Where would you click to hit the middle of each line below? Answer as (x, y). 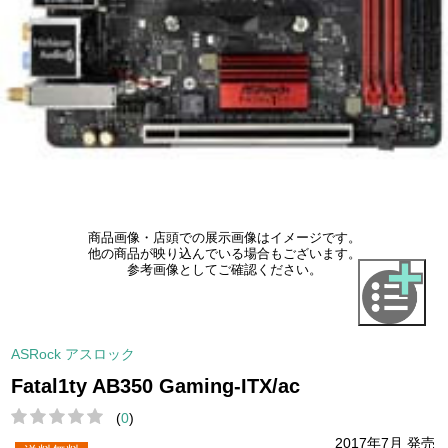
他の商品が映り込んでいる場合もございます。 (224, 254)
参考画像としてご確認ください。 (224, 270)
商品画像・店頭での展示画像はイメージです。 (224, 238)
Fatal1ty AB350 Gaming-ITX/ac (156, 385)
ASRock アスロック (73, 353)
